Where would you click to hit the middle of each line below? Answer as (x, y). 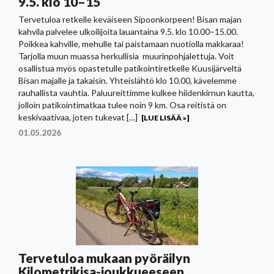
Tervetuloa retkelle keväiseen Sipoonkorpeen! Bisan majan (130, 19)
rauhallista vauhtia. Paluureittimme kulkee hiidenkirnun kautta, (136, 93)
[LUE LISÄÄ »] (165, 118)
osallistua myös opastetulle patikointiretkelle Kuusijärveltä (130, 68)
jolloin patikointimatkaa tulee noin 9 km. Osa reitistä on (122, 105)
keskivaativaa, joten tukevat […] (78, 117)
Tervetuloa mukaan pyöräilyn (104, 258)
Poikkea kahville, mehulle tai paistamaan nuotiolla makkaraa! (131, 44)
